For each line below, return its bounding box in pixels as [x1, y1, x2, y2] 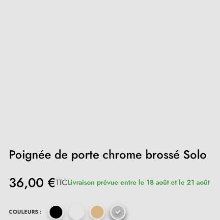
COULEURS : [9, 208, 42, 216]
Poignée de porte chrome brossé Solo [9, 145, 207, 163]
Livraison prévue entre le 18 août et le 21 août [67, 177, 210, 187]
